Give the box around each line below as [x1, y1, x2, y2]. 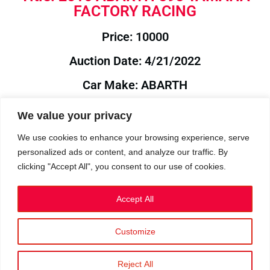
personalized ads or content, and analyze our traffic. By [17, 146, 228, 157]
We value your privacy [17, 109, 132, 122]
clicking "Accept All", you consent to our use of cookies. [17, 161, 226, 171]
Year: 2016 [107, 126, 163, 140]
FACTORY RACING [74, 2, 196, 20]
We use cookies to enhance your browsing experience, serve [17, 132, 250, 142]
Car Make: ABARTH [83, 78, 187, 92]
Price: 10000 [101, 30, 169, 44]
